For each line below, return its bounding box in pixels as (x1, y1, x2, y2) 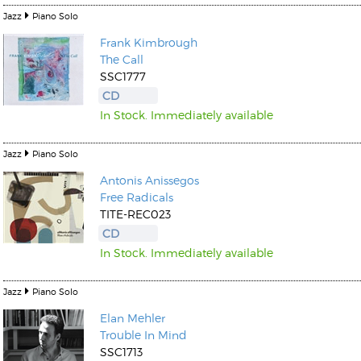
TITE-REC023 (100, 207, 171, 221)
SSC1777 (100, 69, 146, 83)
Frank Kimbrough (100, 35, 197, 49)
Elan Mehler (100, 311, 165, 325)
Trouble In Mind (100, 328, 187, 342)
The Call (100, 52, 143, 66)
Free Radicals (100, 190, 173, 204)
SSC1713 (100, 345, 143, 359)
